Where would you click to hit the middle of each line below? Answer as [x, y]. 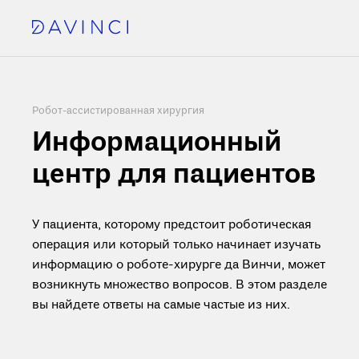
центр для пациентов [174, 175]
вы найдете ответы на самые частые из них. [161, 305]
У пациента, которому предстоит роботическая [172, 225]
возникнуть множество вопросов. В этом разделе [179, 285]
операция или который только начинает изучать [176, 245]
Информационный [157, 143]
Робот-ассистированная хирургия [118, 111]
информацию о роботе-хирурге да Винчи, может [179, 265]
